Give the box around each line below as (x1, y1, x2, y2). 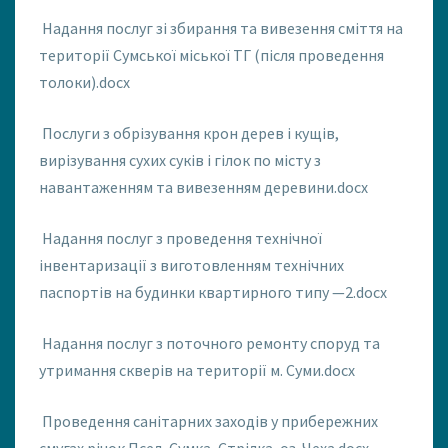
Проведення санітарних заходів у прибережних (42, 411, 378, 432)
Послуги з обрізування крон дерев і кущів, (42, 123, 339, 144)
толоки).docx (39, 72, 130, 93)
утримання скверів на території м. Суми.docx (39, 360, 355, 381)
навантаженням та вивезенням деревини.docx (39, 177, 368, 198)
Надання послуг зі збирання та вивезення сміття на (42, 18, 403, 39)
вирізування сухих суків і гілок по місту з (39, 150, 321, 171)
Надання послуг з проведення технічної (42, 228, 322, 249)
